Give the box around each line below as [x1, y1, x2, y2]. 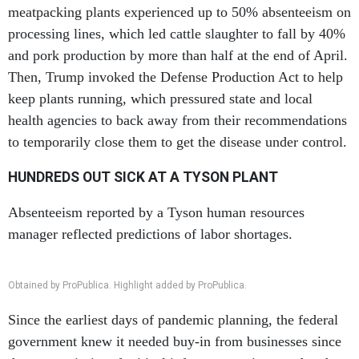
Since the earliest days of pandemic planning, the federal [8, 312, 338, 328]
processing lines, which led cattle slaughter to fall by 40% [8, 26, 345, 42]
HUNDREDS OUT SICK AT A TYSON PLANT [8, 169, 278, 185]
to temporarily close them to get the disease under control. [8, 134, 347, 150]
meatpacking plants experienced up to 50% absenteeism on [8, 4, 351, 20]
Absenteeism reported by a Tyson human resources [8, 204, 305, 220]
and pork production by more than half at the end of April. [8, 47, 348, 63]
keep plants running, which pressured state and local [8, 91, 313, 107]
